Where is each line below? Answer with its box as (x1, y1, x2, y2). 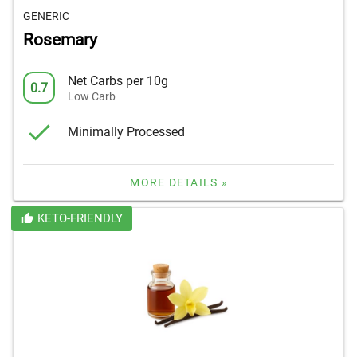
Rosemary (23, 30, 97, 50)
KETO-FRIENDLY (37, 211, 123, 226)
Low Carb (68, 89, 116, 103)
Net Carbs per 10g (68, 73, 168, 88)
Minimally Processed (68, 124, 185, 139)
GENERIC (23, 10, 69, 23)
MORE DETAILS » (130, 176, 228, 190)
